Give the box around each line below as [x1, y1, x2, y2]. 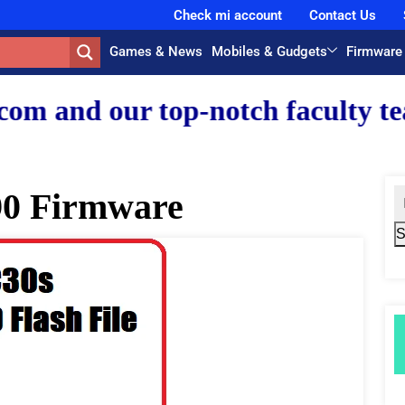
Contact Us [308, 6, 376, 24]
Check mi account [173, 6, 282, 24]
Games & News [109, 43, 203, 60]
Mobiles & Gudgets [212, 43, 328, 60]
